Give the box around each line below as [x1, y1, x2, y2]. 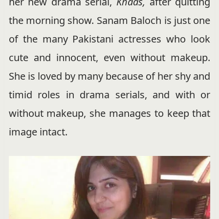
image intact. [8, 125, 67, 139]
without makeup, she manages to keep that [8, 107, 211, 120]
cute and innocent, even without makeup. [8, 51, 211, 65]
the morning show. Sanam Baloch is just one [8, 14, 211, 27]
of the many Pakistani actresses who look [8, 32, 211, 46]
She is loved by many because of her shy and [8, 69, 211, 83]
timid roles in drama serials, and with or [8, 88, 211, 102]
